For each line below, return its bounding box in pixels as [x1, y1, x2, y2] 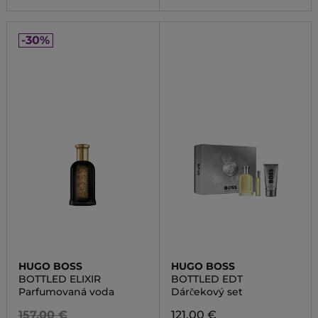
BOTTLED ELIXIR [18, 273, 101, 285]
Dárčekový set [170, 285, 243, 298]
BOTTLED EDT [170, 273, 243, 285]
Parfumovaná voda [18, 285, 114, 298]
